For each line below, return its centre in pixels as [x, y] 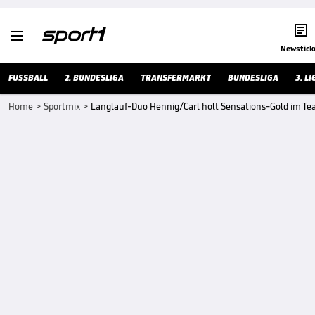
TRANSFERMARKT [176, 78]
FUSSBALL [28, 78]
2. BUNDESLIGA [94, 78]
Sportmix [62, 107]
